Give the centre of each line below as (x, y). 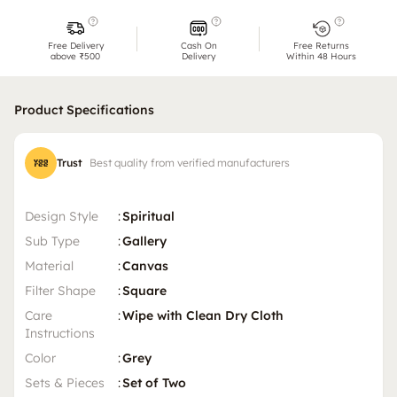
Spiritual (148, 217)
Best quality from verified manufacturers (190, 163)
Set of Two (154, 383)
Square (144, 291)
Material (49, 266)
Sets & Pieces (65, 383)
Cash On (198, 46)
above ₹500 (76, 57)
